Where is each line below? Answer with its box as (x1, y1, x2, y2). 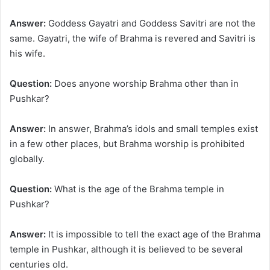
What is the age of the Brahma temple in (52, 183, 224, 195)
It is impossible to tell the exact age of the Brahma (46, 228, 260, 240)
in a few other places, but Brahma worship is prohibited (10, 138, 245, 150)
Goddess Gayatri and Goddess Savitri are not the (46, 17, 256, 30)
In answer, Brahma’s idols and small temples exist (46, 123, 258, 135)
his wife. (10, 48, 45, 60)
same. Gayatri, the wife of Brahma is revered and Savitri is (10, 33, 256, 45)
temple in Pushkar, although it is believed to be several (10, 243, 243, 256)
